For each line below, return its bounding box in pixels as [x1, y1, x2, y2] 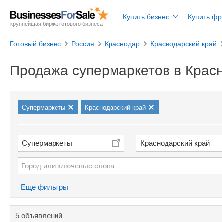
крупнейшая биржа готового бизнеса [10, 21, 103, 27]
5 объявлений [15, 211, 62, 220]
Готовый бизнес [10, 40, 61, 48]
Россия [71, 40, 94, 48]
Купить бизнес [123, 13, 169, 21]
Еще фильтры [21, 183, 68, 191]
